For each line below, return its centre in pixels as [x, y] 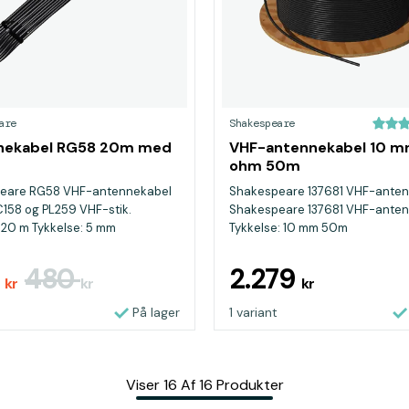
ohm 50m [265, 166]
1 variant [253, 312]
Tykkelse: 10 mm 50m [288, 228]
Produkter [250, 385]
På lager [156, 312]
